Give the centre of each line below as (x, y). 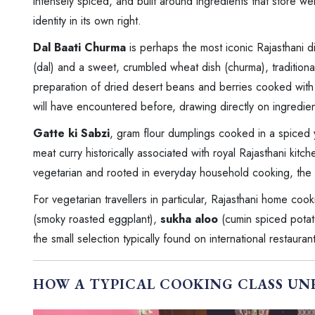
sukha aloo (189, 219)
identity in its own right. (87, 20)
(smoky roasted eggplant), (97, 219)
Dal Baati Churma (79, 47)
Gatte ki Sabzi (71, 133)
